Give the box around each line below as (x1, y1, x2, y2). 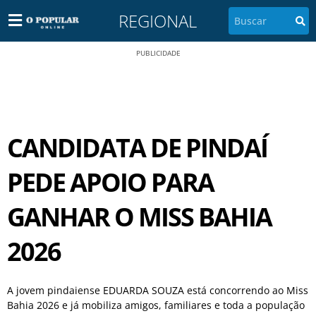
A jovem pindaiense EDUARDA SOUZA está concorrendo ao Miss (7, 284, 308, 297)
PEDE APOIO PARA (7, 165, 214, 200)
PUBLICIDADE (135, 48, 181, 58)
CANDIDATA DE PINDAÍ (7, 130, 267, 165)
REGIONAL (119, 8, 197, 32)
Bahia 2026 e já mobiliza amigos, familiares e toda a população (7, 298, 305, 312)
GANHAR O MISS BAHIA (7, 200, 272, 234)
